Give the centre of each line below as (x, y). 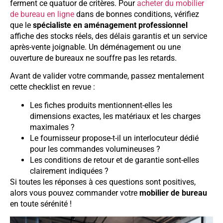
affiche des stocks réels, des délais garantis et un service (109, 36)
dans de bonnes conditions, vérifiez (137, 14)
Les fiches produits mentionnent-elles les (101, 105)
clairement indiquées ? (69, 171)
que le (21, 25)
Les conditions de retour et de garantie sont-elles (114, 160)
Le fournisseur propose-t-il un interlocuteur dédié (114, 138)
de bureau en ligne (42, 14)
